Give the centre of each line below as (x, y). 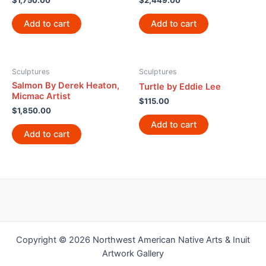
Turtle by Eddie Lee (180, 86)
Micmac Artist (41, 96)
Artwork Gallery (133, 254)
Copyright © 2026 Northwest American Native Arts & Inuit (133, 240)
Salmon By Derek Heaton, (66, 85)
